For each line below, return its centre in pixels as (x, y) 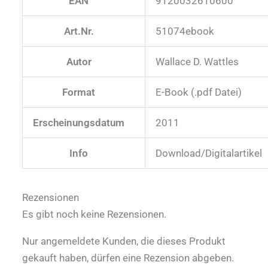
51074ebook (185, 31)
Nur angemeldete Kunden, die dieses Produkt (124, 241)
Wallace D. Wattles (197, 61)
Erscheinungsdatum (79, 122)
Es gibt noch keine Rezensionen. (94, 214)
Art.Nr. (79, 31)
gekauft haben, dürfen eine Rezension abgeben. (128, 258)
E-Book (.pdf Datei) (199, 92)
